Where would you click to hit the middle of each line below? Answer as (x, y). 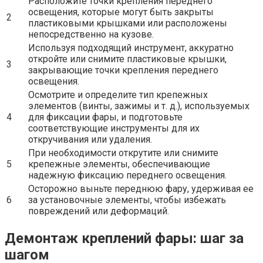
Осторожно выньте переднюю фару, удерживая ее (141, 189)
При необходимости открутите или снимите (123, 153)
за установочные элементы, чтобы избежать (127, 200)
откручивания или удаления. (90, 140)
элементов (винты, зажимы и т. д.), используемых (139, 106)
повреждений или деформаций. (99, 211)
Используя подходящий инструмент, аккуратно (131, 48)
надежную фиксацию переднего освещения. (127, 176)
